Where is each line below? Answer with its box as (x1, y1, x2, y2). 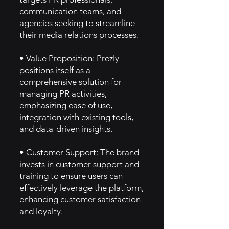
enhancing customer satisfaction (19, 194, 141, 204)
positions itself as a (19, 65, 90, 75)
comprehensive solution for (19, 77, 122, 87)
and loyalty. (19, 206, 63, 216)
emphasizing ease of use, (19, 100, 112, 110)
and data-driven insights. (19, 124, 112, 134)
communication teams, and (19, 6, 121, 16)
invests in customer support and (19, 159, 139, 169)
